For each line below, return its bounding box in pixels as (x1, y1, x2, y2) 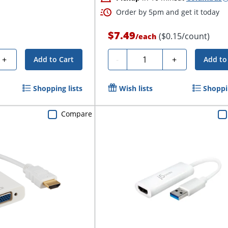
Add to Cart (33, 54, 74, 65)
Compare (61, 109, 92, 119)
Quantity (130, 52, 164, 64)
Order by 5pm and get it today (116, 7, 219, 17)
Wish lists (119, 83, 153, 94)
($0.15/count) (158, 31, 210, 42)
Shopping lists (33, 83, 82, 94)
